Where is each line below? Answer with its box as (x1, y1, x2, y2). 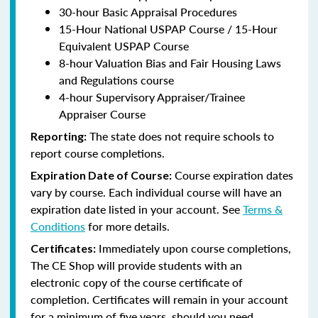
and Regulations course (59, 71, 174, 88)
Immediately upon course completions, (96, 239, 291, 256)
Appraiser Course (59, 105, 146, 122)
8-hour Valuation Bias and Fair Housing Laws (59, 54, 281, 71)
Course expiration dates (172, 166, 293, 183)
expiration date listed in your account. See (31, 200, 243, 217)
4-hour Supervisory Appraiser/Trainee (59, 88, 245, 105)
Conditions (31, 217, 85, 234)
